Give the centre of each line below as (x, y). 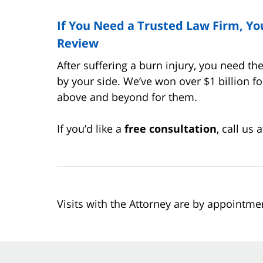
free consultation (171, 128)
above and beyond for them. (127, 97)
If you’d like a (91, 128)
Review (78, 43)
